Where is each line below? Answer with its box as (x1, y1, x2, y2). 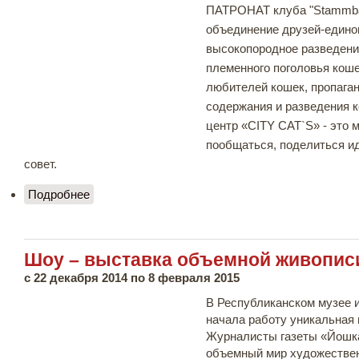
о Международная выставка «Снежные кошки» (90, 187, 349, 201)
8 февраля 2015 (148, 270, 240, 284)
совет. (24, 156, 57, 171)
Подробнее (28, 187, 90, 201)
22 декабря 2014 (34, 270, 127, 284)
